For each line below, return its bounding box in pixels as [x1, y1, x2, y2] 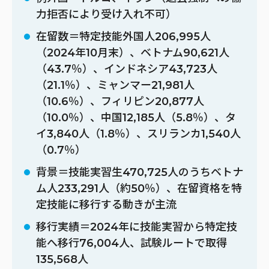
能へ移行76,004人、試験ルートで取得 [36, 236, 227, 250]
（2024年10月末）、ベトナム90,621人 [36, 46, 229, 59]
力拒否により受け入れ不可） [36, 7, 177, 21]
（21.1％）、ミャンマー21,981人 [36, 78, 195, 92]
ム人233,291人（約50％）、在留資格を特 [36, 181, 242, 195]
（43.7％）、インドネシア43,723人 [36, 62, 217, 76]
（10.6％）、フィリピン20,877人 [36, 94, 204, 108]
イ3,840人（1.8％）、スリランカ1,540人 [36, 127, 241, 141]
